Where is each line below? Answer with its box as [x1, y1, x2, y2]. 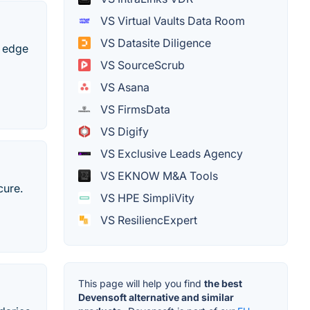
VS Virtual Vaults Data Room [98, 14, 245, 28]
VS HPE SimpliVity [98, 191, 194, 206]
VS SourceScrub [98, 58, 185, 73]
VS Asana [98, 80, 149, 95]
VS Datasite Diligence [98, 36, 211, 51]
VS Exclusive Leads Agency [98, 147, 243, 161]
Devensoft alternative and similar [78, 291, 234, 304]
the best [204, 277, 242, 290]
